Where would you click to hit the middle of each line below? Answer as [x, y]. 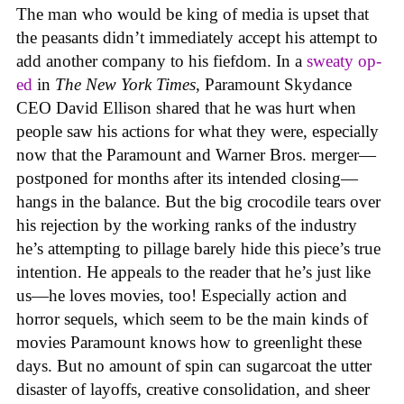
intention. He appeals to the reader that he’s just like [193, 271]
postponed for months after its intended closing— [187, 178]
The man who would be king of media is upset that [193, 14]
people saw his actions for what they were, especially [197, 131]
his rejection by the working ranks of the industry [187, 225]
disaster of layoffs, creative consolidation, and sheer [193, 389]
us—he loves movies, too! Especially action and [182, 295]
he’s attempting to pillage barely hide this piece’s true [198, 248]
